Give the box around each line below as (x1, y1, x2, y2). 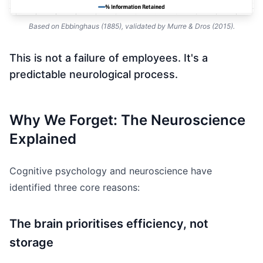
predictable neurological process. (9, 68, 178, 81)
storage (9, 235, 53, 250)
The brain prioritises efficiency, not (9, 217, 208, 231)
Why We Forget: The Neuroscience (9, 112, 245, 129)
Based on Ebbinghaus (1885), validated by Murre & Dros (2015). (28, 22, 235, 31)
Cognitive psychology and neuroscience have (9, 165, 212, 177)
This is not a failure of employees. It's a (9, 52, 208, 65)
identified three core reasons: (9, 181, 140, 194)
